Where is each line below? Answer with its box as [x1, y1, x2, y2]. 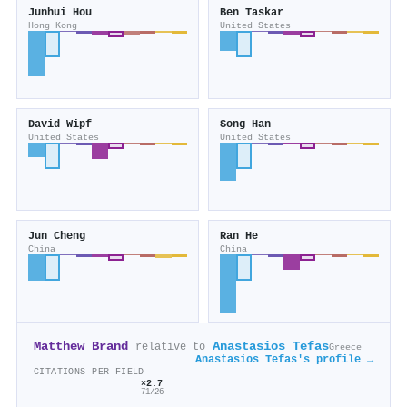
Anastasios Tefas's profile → [195, 353, 373, 367]
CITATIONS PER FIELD [34, 366, 144, 378]
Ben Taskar [220, 6, 283, 20]
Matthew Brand [34, 340, 128, 354]
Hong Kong [28, 20, 77, 32]
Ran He [220, 230, 258, 243]
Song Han [220, 118, 271, 132]
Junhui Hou [28, 6, 92, 20]
